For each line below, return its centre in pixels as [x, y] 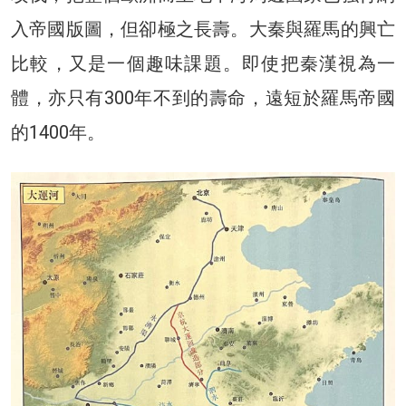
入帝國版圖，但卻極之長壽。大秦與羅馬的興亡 [203, 29]
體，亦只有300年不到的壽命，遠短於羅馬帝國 [203, 98]
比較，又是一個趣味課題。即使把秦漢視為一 [203, 64]
